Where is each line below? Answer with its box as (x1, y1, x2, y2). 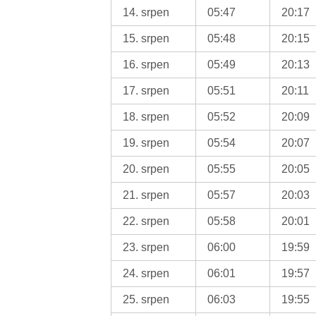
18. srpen (123, 110, 170, 123)
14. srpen (123, 6, 170, 18)
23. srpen (123, 241, 170, 253)
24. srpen (123, 267, 170, 279)
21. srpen (123, 188, 170, 201)
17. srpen (123, 84, 170, 97)
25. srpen (123, 293, 170, 305)
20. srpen (123, 162, 170, 175)
